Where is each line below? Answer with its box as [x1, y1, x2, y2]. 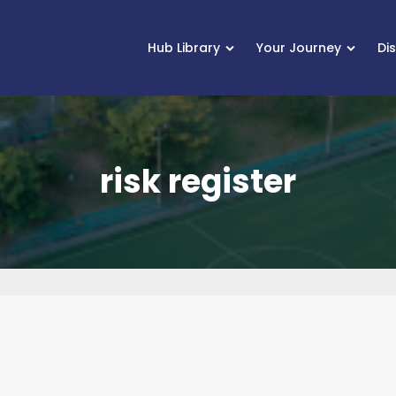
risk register [100, 158, 296, 204]
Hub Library [148, 38, 221, 57]
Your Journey [256, 38, 342, 57]
